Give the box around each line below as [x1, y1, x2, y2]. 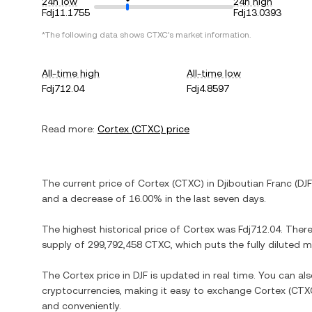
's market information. [168, 30, 251, 40]
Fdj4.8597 [187, 83, 230, 94]
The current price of [42, 178, 138, 189]
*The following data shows [42, 30, 146, 40]
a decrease [62, 193, 113, 204]
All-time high [42, 68, 100, 79]
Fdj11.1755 [42, 7, 90, 18]
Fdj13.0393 [233, 7, 281, 18]
